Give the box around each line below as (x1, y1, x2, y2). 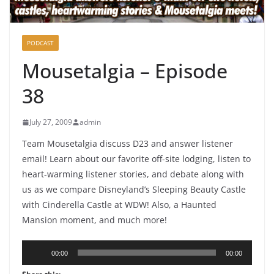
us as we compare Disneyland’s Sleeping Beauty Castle (22, 183, 246, 196)
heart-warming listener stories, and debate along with (22, 168, 244, 180)
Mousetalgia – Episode (22, 57, 228, 84)
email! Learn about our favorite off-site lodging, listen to (22, 153, 251, 165)
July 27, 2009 (29, 117, 72, 128)
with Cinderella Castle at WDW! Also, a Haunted (22, 199, 217, 211)
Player (21, 259, 50, 273)
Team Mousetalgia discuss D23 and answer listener (22, 138, 233, 150)
